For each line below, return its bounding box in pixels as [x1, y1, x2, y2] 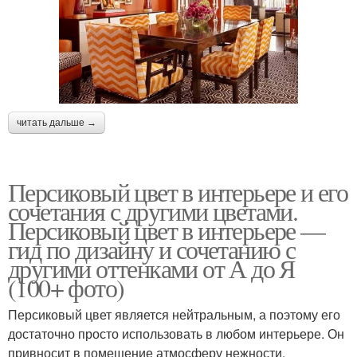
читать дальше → [17, 117, 96, 129]
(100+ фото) [8, 270, 124, 305]
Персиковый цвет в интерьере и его [8, 175, 348, 210]
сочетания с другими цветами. [8, 194, 298, 229]
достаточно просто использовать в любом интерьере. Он [8, 324, 344, 343]
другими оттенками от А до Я [8, 251, 295, 286]
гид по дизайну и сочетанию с [8, 232, 296, 267]
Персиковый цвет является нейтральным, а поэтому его [8, 305, 340, 324]
